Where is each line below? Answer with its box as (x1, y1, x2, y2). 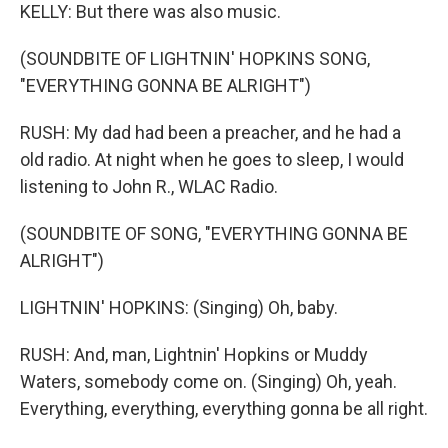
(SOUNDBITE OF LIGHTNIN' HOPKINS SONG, (20, 48, 370, 69)
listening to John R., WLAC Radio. (20, 176, 278, 197)
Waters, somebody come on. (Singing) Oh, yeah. (20, 371, 397, 392)
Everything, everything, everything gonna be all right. (20, 398, 428, 419)
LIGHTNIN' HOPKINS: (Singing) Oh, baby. (20, 297, 338, 318)
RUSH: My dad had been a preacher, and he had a (20, 122, 401, 143)
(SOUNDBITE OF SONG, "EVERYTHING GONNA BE (20, 223, 408, 244)
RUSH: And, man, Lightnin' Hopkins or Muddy (20, 344, 368, 365)
